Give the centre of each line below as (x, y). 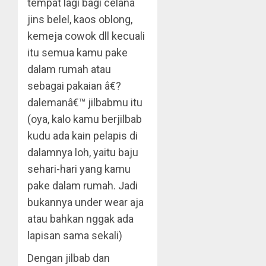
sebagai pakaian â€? (74, 86)
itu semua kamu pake (77, 53)
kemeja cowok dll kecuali (86, 36)
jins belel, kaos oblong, (80, 19)
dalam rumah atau (69, 69)
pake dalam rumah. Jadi (83, 186)
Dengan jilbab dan (69, 258)
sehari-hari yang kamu (79, 169)
